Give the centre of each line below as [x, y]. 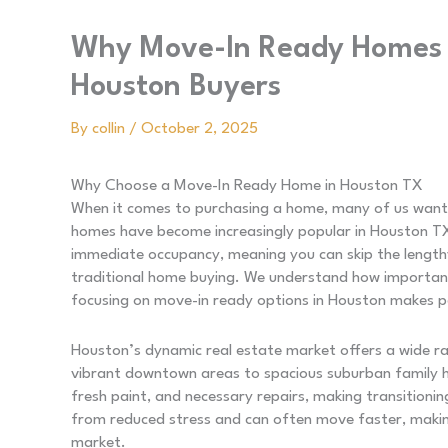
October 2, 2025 [199, 128]
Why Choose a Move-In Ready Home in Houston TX [247, 185]
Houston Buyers [176, 87]
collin [110, 128]
